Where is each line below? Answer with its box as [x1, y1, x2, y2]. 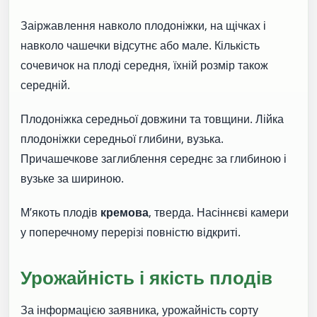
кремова [100, 204, 149, 221]
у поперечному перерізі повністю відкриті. [21, 224, 241, 241]
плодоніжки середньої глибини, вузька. [21, 131, 224, 147]
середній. [21, 77, 70, 93]
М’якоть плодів [21, 204, 100, 221]
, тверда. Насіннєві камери [149, 204, 289, 221]
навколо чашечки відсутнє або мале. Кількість [21, 38, 260, 54]
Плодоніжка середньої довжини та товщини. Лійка [21, 111, 284, 127]
